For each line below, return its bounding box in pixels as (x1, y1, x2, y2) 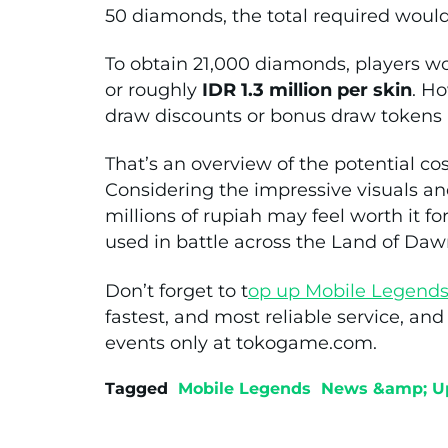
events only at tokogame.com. (105, 331, 377, 354)
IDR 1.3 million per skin (202, 78, 412, 101)
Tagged (105, 379, 168, 399)
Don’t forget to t (105, 279, 248, 302)
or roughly (105, 78, 202, 101)
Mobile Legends (178, 379, 311, 399)
